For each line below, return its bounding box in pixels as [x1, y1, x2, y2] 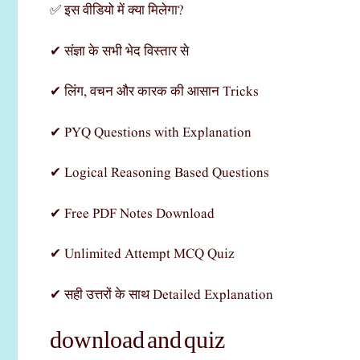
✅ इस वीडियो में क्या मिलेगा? [50, 2, 184, 21]
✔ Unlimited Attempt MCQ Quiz [50, 245, 235, 264]
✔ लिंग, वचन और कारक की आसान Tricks [50, 83, 259, 102]
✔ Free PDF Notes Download [50, 204, 215, 223]
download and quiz [50, 329, 225, 351]
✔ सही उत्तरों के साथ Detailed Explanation [50, 285, 273, 305]
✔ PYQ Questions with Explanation [50, 123, 252, 142]
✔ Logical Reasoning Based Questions [50, 164, 269, 183]
